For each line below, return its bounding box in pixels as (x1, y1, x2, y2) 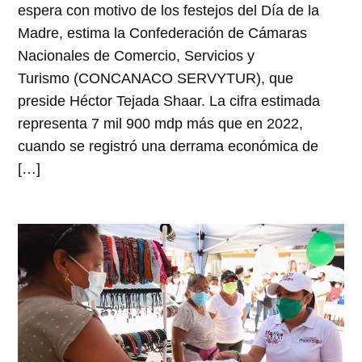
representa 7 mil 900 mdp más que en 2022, (18, 116, 304, 133)
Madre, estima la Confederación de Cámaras (18, 25, 308, 42)
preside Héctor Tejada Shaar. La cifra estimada (18, 93, 321, 110)
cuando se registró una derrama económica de (18, 138, 319, 155)
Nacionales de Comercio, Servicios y (18, 48, 255, 65)
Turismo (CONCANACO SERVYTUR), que (18, 70, 294, 87)
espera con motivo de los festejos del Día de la (18, 2, 320, 19)
